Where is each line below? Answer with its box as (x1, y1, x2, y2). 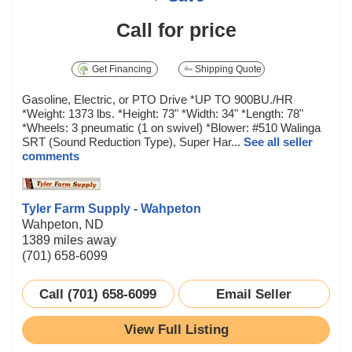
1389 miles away (22, 233, 116, 247)
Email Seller (216, 285, 292, 302)
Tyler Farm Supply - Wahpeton (22, 201, 201, 215)
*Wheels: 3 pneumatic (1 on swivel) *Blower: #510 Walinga (22, 120, 321, 134)
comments (22, 148, 79, 163)
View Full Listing (123, 321, 229, 337)
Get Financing (90, 63, 152, 75)
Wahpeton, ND (22, 217, 104, 231)
